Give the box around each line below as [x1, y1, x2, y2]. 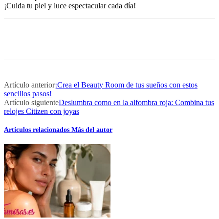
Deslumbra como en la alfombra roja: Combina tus [59, 98, 214, 107]
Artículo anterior [4, 80, 55, 89]
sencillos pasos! [4, 89, 52, 98]
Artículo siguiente [4, 98, 59, 107]
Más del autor [71, 126, 112, 134]
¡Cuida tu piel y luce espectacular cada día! [4, 1, 136, 10]
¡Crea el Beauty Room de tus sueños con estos [55, 80, 197, 89]
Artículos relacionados [4, 126, 71, 134]
